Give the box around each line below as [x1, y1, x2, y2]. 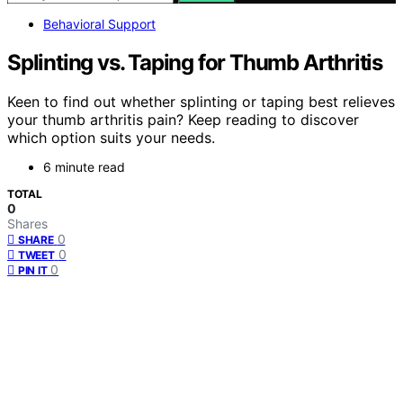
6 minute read [43, 159, 125, 175]
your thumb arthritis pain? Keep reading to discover [7, 111, 359, 130]
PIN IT [18, 264, 48, 278]
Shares [7, 216, 48, 232]
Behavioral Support [43, 15, 156, 31]
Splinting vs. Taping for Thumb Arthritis [7, 49, 388, 76]
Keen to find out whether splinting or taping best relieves [7, 93, 395, 112]
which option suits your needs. [7, 129, 215, 148]
